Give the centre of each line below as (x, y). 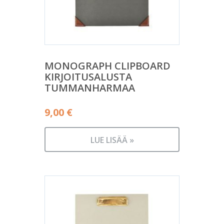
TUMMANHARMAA (90, 88)
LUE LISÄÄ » (112, 140)
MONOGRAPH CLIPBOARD (107, 66)
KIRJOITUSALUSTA (88, 77)
